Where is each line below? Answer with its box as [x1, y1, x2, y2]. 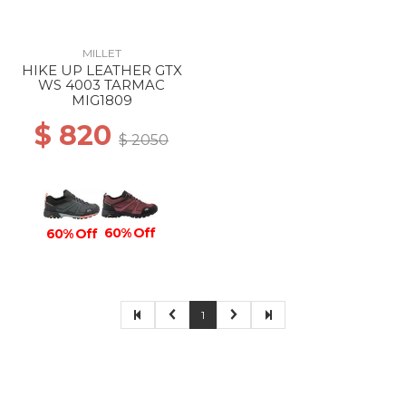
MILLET [82, 46, 121, 60]
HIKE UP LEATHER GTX [21, 62, 182, 79]
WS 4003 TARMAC [38, 76, 165, 93]
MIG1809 [71, 92, 132, 109]
